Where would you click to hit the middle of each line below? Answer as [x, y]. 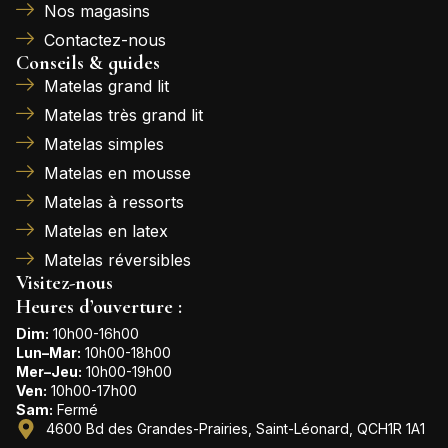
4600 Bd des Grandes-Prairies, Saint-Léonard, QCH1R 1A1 [235, 428]
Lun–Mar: [48, 352]
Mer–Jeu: [49, 371]
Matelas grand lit [106, 85]
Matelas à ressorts [113, 201]
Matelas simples [103, 143]
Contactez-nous [104, 39]
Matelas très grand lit [123, 114]
